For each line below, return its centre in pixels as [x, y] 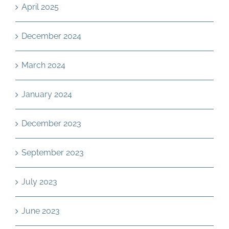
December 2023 [51, 123]
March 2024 [43, 65]
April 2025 [40, 7]
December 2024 [51, 36]
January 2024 [47, 94]
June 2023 [41, 211]
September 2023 [53, 153]
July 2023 [39, 182]
